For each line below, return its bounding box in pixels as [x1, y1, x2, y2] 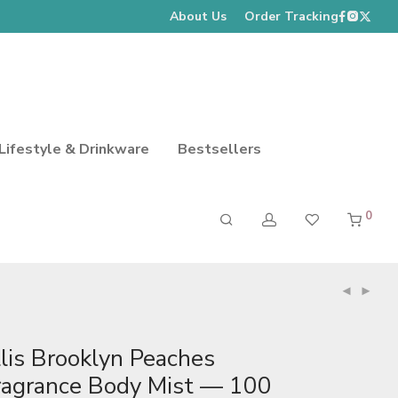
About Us [170, 7, 227, 25]
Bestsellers [178, 139, 261, 159]
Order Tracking [244, 7, 338, 25]
